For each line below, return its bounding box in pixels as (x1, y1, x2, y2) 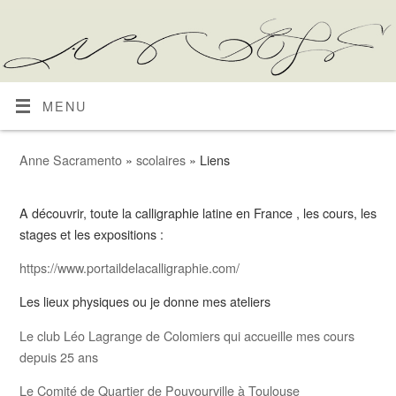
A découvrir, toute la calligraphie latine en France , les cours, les (19, 202, 377, 222)
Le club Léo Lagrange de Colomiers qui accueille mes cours (19, 325, 354, 345)
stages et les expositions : (19, 224, 164, 243)
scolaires (135, 149, 189, 169)
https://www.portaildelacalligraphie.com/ (19, 257, 240, 277)
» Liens (188, 149, 230, 169)
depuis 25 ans (19, 346, 98, 366)
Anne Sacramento (19, 149, 122, 169)
